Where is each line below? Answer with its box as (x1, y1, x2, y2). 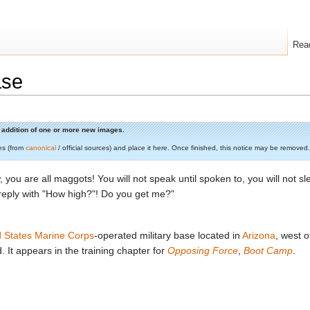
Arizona (242, 230, 275, 241)
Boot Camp (244, 245, 293, 257)
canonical (26, 143, 56, 152)
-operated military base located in (94, 230, 242, 241)
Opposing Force (167, 245, 238, 257)
